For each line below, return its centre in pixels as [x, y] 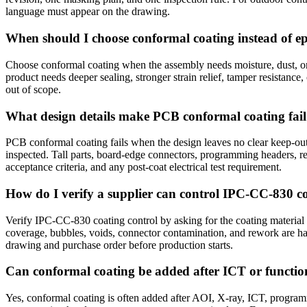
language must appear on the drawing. [88, 12]
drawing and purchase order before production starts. [119, 245]
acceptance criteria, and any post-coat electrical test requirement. [144, 167]
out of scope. [33, 89]
